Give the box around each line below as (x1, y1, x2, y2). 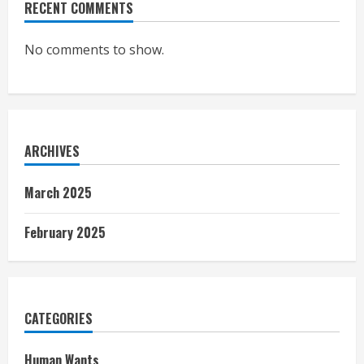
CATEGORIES (24, 309, 93, 328)
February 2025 (24, 223, 106, 242)
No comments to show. (24, 41, 164, 58)
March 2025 (24, 183, 92, 202)
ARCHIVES (24, 141, 80, 161)
